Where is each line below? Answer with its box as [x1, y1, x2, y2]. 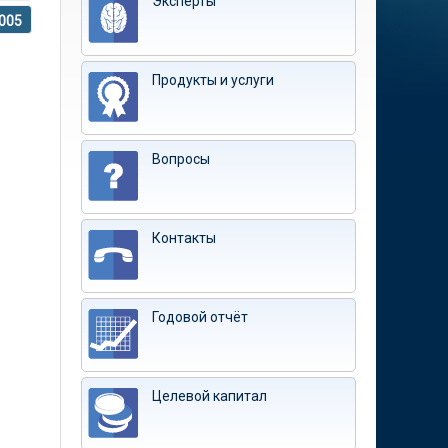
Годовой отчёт [152, 309, 248, 325]
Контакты [152, 230, 216, 246]
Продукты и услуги [152, 72, 274, 88]
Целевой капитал [152, 388, 267, 404]
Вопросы [152, 151, 210, 167]
